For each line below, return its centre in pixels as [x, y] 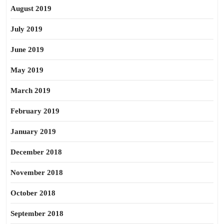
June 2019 [27, 49]
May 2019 [27, 70]
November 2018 [37, 172]
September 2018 [37, 213]
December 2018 [36, 152]
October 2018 [33, 193]
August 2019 [31, 8]
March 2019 [30, 90]
